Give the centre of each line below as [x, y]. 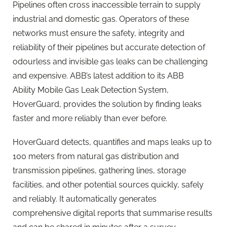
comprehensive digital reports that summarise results [112, 213]
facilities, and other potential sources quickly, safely [108, 184]
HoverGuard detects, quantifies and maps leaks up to [112, 142]
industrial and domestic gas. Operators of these [101, 19]
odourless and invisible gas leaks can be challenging [110, 61]
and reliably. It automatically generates [85, 199]
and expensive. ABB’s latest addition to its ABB [98, 75]
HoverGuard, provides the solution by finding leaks [107, 104]
